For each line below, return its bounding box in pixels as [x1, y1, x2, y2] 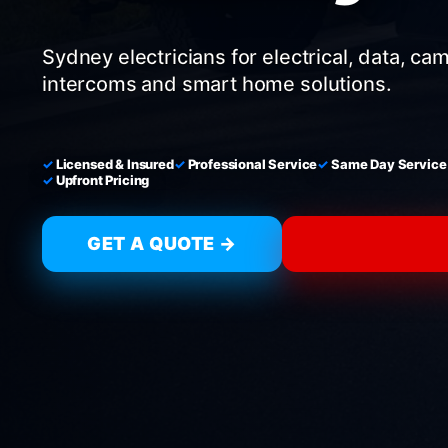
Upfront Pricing [55, 172, 150, 188]
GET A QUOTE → [87, 233, 237, 254]
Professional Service [187, 156, 318, 172]
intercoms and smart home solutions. [42, 72, 392, 96]
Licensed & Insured [55, 156, 174, 172]
